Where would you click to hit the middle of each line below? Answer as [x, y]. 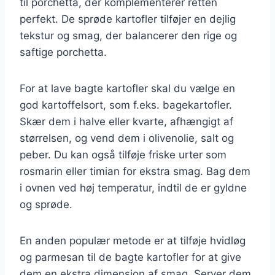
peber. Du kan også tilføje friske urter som [123, 154]
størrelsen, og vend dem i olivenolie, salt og [127, 138]
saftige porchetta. [63, 52]
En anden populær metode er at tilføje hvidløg [133, 240]
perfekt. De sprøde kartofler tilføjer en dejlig [128, 19]
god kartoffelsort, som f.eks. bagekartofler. [126, 105]
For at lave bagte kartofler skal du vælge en [127, 88]
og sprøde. [46, 204]
